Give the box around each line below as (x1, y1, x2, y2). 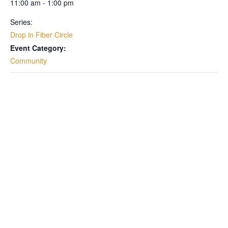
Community (10, 55, 47, 66)
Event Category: (10, 42, 66, 53)
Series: (10, 16, 33, 27)
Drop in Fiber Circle (10, 29, 73, 40)
